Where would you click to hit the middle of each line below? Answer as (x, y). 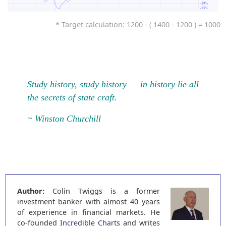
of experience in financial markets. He (88, 212)
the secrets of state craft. (72, 97)
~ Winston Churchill (64, 118)
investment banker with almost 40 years (88, 201)
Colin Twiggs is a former (102, 191)
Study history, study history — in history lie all (113, 84)
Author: (31, 191)
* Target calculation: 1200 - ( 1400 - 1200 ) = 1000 (138, 25)
